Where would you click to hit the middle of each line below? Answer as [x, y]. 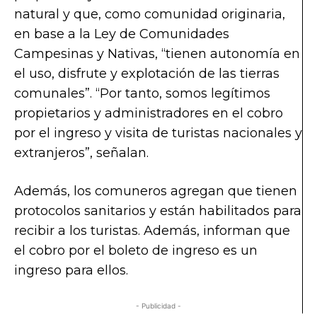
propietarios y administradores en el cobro [149, 113]
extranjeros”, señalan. [81, 152]
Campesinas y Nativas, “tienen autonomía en [157, 53]
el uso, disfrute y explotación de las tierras [147, 73]
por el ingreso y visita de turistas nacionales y [158, 133]
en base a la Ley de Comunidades [122, 34]
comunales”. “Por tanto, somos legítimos [142, 93]
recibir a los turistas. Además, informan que [152, 230]
